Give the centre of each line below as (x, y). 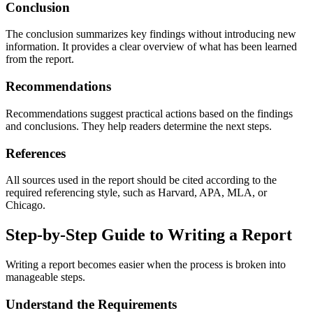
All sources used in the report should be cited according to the (141, 180)
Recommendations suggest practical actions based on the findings (149, 113)
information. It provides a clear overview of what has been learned (151, 47)
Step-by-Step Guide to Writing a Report (149, 235)
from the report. (40, 59)
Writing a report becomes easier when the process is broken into (146, 265)
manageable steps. (45, 277)
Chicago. (26, 205)
